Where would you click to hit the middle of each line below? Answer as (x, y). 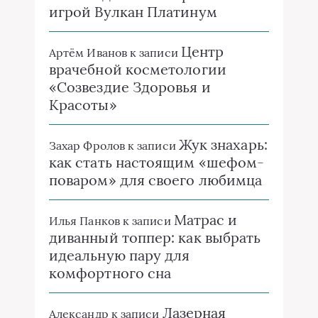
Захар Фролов (87, 145)
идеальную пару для (120, 255)
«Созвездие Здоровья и (130, 87)
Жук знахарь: (223, 144)
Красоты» (83, 104)
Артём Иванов (88, 52)
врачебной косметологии (138, 69)
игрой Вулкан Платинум (133, 11)
